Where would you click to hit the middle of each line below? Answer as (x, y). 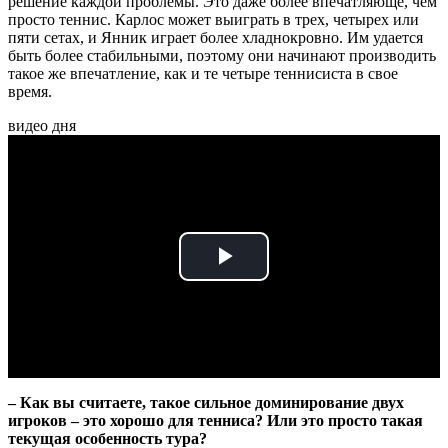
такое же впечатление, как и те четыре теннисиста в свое (203, 73)
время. (30, 91)
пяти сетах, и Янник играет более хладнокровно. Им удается (215, 37)
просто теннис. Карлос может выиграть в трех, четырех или (213, 19)
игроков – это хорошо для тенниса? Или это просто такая (215, 420)
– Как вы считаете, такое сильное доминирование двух (206, 402)
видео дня (42, 125)
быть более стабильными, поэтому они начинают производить (222, 55)
